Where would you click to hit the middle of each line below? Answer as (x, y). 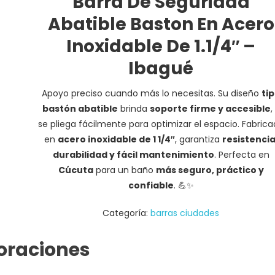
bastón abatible (80, 108)
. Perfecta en (242, 154)
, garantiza (198, 139)
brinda (134, 108)
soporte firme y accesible (210, 108)
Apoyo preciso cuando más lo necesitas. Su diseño (151, 93)
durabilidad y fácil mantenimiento (133, 154)
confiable (151, 185)
